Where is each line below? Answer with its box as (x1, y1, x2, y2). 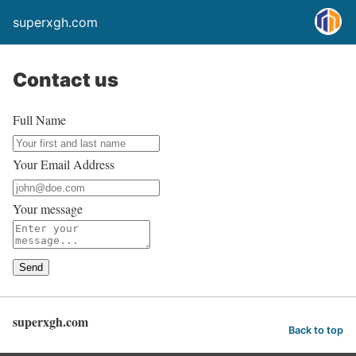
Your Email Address (13, 156, 114, 172)
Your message (13, 200, 83, 217)
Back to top (288, 323, 343, 336)
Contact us (13, 68, 118, 91)
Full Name (13, 111, 66, 128)
